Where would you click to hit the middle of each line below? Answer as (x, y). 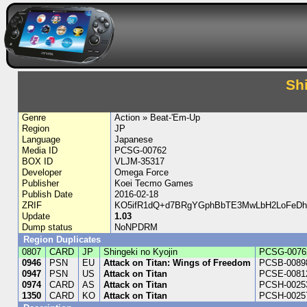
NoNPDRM (136, 227)
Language (41, 139)
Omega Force (141, 172)
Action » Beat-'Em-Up (157, 118)
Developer (42, 172)
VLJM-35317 (139, 161)
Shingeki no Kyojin (141, 252)
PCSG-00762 (140, 150)
